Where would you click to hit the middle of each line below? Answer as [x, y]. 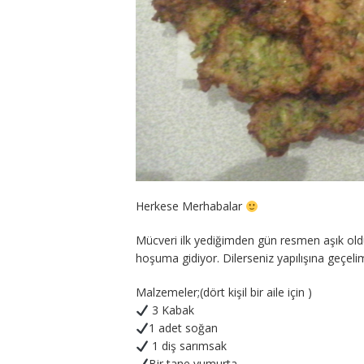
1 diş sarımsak [187, 346]
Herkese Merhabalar [191, 206]
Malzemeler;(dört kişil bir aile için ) [224, 292]
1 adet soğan [183, 328]
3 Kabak [171, 310]
